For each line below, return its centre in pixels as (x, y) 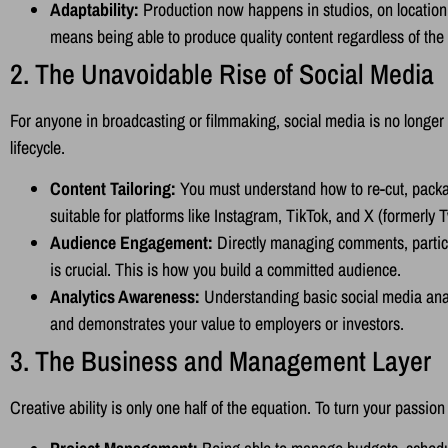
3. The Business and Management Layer (220, 360)
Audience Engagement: (131, 242)
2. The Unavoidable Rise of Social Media (222, 73)
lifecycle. (37, 147)
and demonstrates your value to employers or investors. (227, 323)
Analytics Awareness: (125, 296)
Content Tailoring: (113, 188)
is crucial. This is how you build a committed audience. (225, 269)
